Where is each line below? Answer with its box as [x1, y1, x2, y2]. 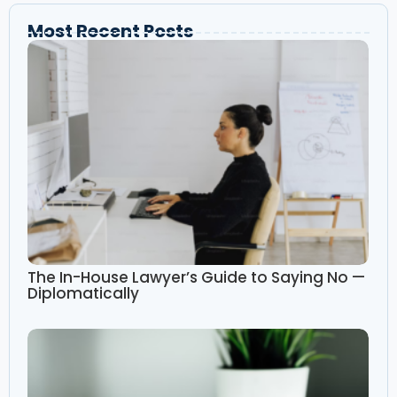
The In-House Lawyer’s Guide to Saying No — [27, 267, 365, 289]
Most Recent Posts [27, 19, 193, 44]
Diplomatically [27, 283, 139, 305]
